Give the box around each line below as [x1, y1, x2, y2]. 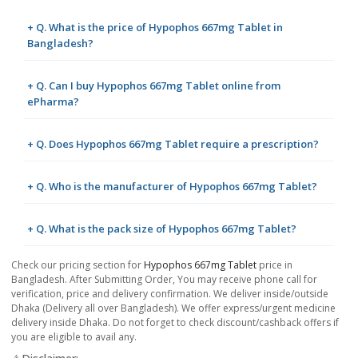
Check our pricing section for [11, 258, 144, 272]
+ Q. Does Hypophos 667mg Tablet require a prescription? [27, 137, 319, 152]
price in [257, 258, 292, 272]
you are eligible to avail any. [11, 330, 137, 344]
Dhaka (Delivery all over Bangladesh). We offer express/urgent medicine [11, 301, 336, 316]
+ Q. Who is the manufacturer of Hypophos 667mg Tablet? [27, 179, 317, 194]
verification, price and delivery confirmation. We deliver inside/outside [11, 287, 328, 301]
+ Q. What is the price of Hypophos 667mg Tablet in [27, 20, 283, 35]
